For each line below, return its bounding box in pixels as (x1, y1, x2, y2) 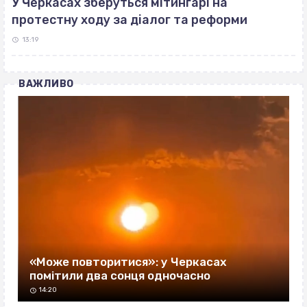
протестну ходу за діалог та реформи (12, 12, 247, 28)
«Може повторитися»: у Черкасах (29, 255, 227, 269)
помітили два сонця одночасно (29, 269, 210, 283)
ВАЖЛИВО (19, 78, 74, 90)
